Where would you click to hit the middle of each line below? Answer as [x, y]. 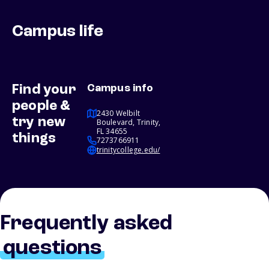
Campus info [120, 89]
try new [39, 123]
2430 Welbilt [118, 113]
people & [41, 107]
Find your [44, 90]
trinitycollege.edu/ [128, 150]
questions [52, 249]
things [34, 139]
